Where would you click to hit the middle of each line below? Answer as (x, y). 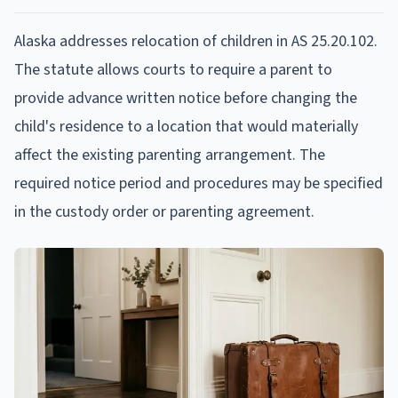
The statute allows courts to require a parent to (173, 69)
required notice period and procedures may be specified (199, 183)
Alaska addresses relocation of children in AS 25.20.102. (196, 41)
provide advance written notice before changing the (186, 98)
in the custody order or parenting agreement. (164, 211)
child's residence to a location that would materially (186, 126)
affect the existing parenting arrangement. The (170, 155)
